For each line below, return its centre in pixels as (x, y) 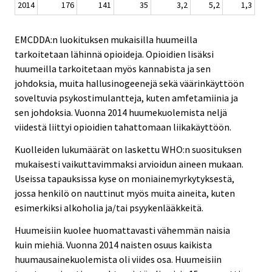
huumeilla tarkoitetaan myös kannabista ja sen (113, 69)
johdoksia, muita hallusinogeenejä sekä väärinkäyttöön (129, 83)
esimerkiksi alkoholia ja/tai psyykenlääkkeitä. (109, 207)
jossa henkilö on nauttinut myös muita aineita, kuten (125, 193)
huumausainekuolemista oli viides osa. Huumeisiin (118, 259)
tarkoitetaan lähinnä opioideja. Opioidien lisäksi (114, 54)
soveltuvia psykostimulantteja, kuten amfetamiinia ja (126, 98)
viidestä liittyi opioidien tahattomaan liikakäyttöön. (123, 127)
